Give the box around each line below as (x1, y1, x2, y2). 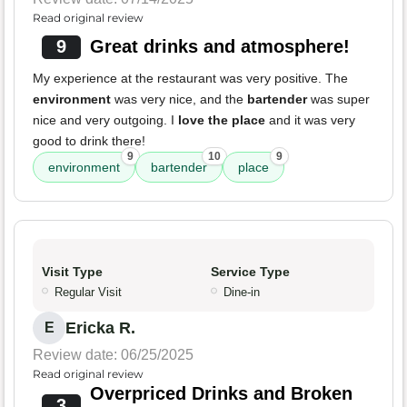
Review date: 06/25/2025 (33, 347, 194, 363)
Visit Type (42, 264, 103, 280)
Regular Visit (55, 285, 122, 300)
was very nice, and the (111, 92, 247, 107)
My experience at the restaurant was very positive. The (33, 71, 348, 86)
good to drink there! (33, 134, 145, 149)
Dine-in (223, 285, 260, 300)
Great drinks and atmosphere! (89, 36, 350, 57)
